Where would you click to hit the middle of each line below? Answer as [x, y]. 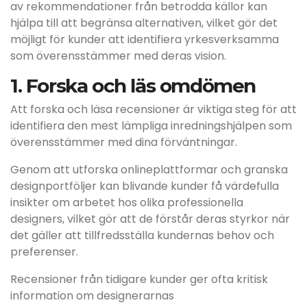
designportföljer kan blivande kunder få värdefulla [145, 186]
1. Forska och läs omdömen [133, 86]
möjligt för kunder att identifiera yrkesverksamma [145, 39]
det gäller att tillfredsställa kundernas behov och [142, 235]
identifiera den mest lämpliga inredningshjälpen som [151, 126]
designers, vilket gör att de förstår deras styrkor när [150, 219]
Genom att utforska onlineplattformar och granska [149, 170]
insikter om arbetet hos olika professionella [127, 202]
